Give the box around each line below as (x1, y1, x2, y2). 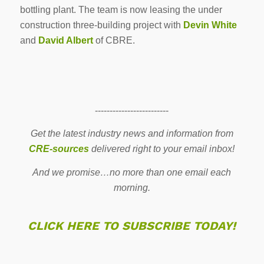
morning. (113, 183, 150, 193)
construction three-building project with (19, 20, 183, 31)
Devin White (183, 20, 237, 31)
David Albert (38, 35, 93, 46)
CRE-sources (29, 144, 90, 154)
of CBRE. (93, 35, 135, 46)
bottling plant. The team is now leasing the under (19, 5, 222, 15)
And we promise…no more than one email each (32, 167, 232, 178)
